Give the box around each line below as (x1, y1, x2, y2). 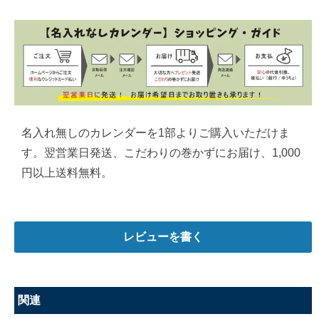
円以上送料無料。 (21, 167, 113, 179)
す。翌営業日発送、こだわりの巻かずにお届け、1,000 (21, 147, 300, 159)
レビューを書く (123, 231, 203, 244)
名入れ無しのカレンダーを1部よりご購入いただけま (21, 127, 290, 140)
